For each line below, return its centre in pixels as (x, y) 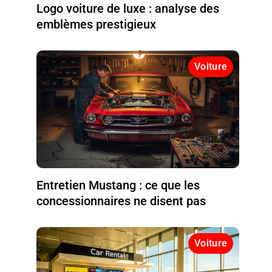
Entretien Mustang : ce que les (118, 185)
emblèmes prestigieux (97, 24)
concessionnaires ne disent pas (121, 201)
